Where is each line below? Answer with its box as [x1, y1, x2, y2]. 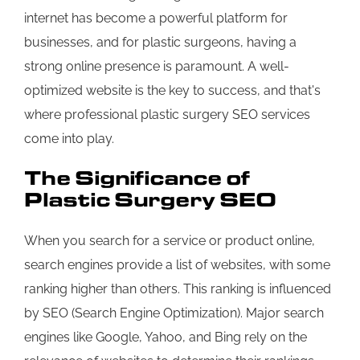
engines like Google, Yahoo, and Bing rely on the [24, 329, 307, 345]
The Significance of [24, 164, 250, 191]
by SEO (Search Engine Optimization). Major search [24, 305, 324, 321]
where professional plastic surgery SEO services [24, 106, 310, 122]
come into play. [24, 130, 114, 146]
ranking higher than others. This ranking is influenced [24, 280, 331, 297]
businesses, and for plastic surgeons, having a [24, 34, 297, 50]
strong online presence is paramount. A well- [24, 58, 289, 74]
